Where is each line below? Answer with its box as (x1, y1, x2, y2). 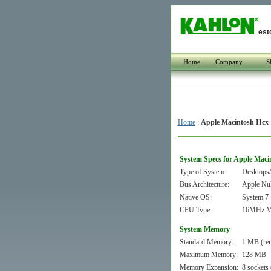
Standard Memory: (179, 238, 233, 246)
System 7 (241, 193, 269, 201)
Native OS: (179, 193, 212, 201)
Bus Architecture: (179, 180, 229, 189)
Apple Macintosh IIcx (200, 118, 269, 126)
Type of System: (179, 168, 226, 176)
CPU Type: (179, 206, 212, 214)
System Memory (179, 225, 230, 233)
